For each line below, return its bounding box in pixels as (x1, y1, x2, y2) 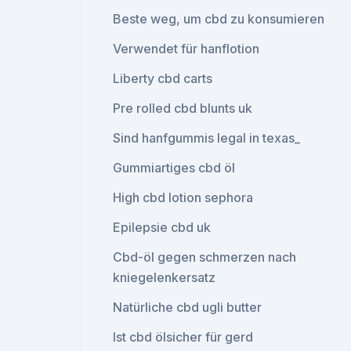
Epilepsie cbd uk (113, 219, 212, 235)
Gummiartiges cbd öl (113, 160, 236, 175)
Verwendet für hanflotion (113, 41, 260, 56)
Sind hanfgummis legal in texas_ (113, 130, 301, 146)
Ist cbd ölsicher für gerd (113, 329, 254, 345)
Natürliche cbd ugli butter (113, 299, 262, 315)
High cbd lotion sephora (113, 190, 254, 205)
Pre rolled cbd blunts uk (113, 100, 253, 116)
